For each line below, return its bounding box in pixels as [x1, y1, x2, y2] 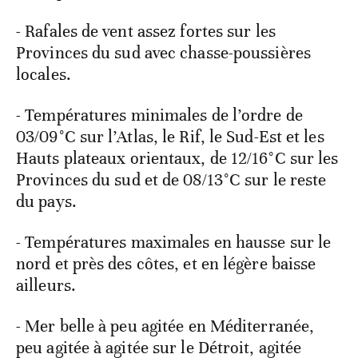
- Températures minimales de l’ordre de [16, 105, 303, 126]
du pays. [16, 191, 77, 213]
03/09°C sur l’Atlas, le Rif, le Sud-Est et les [16, 126, 324, 148]
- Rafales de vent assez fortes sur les [16, 21, 276, 42]
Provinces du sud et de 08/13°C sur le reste [16, 169, 327, 191]
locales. [16, 64, 71, 86]
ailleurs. [16, 275, 76, 296]
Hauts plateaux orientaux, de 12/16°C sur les [16, 148, 339, 169]
